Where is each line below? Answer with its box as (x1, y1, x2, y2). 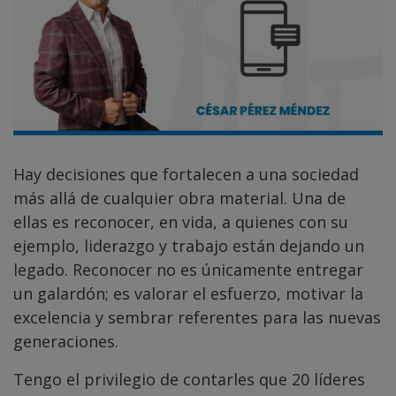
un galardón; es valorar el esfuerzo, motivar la (13, 282, 363, 304)
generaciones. (13, 330, 118, 352)
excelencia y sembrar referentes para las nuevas (13, 306, 381, 328)
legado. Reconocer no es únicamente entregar (13, 258, 363, 280)
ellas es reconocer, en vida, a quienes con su (13, 210, 348, 232)
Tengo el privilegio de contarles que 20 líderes (13, 368, 365, 390)
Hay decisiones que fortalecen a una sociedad (13, 163, 359, 185)
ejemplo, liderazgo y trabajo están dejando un (13, 234, 364, 256)
